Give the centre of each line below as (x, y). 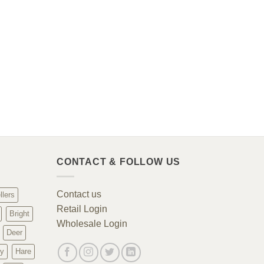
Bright (19, 213)
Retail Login (82, 209)
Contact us (79, 194)
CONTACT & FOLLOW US (119, 162)
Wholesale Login (92, 223)
